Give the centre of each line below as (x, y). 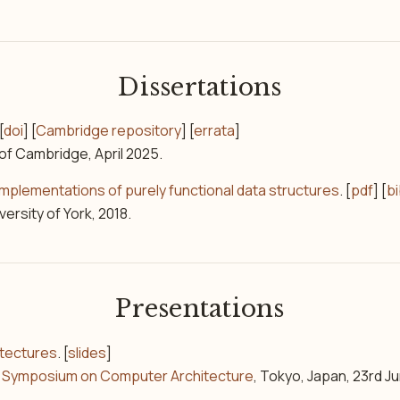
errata (215, 131)
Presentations (200, 309)
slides (87, 352)
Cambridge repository (109, 131)
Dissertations (200, 87)
